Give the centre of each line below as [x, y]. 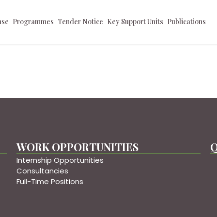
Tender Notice [81, 22]
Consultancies [42, 170]
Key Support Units [135, 22]
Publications [187, 22]
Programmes [33, 22]
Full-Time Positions [50, 181]
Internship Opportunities [60, 160]
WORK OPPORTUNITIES [77, 147]
